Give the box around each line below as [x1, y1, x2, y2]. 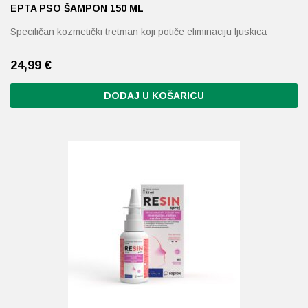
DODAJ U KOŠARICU [104, 90, 204, 101]
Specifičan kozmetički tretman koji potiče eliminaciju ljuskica [10, 26, 267, 37]
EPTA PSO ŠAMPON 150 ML [10, 3, 144, 14]
